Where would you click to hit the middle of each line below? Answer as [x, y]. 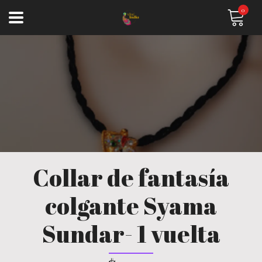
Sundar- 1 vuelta [131, 234]
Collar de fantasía [131, 178]
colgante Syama [131, 206]
